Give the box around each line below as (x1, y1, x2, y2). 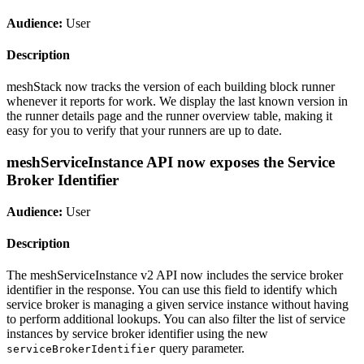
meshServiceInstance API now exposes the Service (6, 154, 335, 171)
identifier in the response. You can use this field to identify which (6, 283, 337, 297)
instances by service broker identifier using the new (6, 327, 268, 341)
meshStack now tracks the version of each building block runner (6, 80, 335, 94)
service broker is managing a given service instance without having (6, 297, 349, 312)
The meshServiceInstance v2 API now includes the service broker (6, 268, 343, 283)
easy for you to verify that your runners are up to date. (6, 123, 282, 138)
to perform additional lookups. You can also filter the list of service (6, 312, 345, 327)
